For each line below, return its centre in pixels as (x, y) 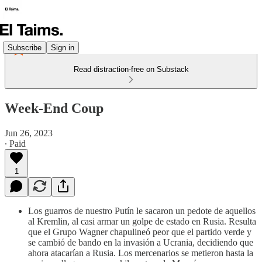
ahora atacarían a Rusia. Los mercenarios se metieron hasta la (141, 253)
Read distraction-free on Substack (131, 69)
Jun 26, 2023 (29, 133)
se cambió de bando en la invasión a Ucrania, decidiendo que (141, 242)
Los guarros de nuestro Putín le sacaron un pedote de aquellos (142, 211)
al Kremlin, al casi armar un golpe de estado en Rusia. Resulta (142, 221)
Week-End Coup (54, 108)
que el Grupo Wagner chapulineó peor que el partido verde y (140, 232)
